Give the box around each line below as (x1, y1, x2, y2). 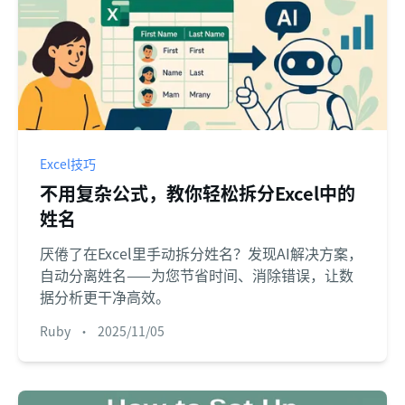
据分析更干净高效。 (40, 286, 170, 308)
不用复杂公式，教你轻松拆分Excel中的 (40, 180, 355, 207)
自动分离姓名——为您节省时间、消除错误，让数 (40, 264, 353, 287)
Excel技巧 (40, 155, 96, 174)
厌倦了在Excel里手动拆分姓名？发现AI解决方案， (40, 242, 363, 265)
